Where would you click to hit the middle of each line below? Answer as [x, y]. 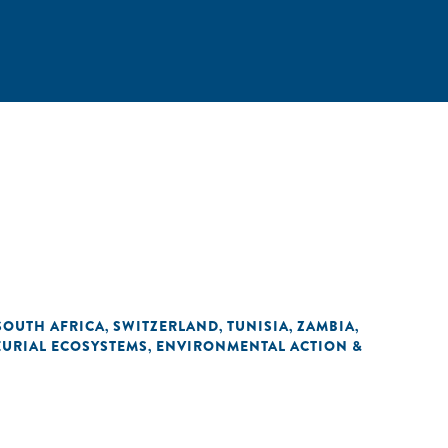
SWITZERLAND [166, 326]
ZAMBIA [326, 326]
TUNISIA [258, 326]
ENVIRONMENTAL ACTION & [259, 346]
